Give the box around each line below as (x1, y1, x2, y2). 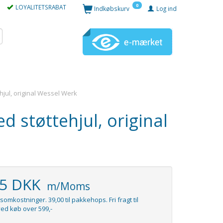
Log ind (156, 4, 177, 12)
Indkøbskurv (94, 4, 131, 12)
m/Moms (44, 179, 90, 193)
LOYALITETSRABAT (15, 3, 66, 11)
